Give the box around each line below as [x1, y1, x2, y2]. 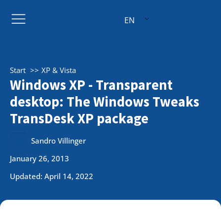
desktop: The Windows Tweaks [10, 93, 199, 110]
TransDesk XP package [10, 110, 148, 127]
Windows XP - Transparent [10, 76, 173, 94]
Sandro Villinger [31, 136, 86, 146]
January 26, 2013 [10, 153, 69, 163]
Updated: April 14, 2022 [10, 171, 93, 181]
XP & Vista [41, 65, 76, 75]
